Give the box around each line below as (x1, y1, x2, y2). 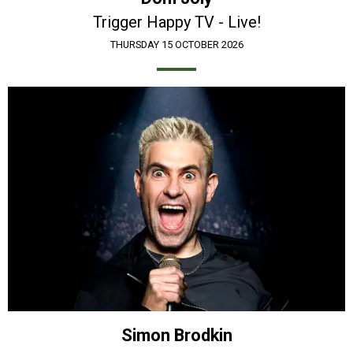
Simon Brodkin (121, 325, 232, 345)
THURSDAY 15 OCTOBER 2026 (110, 38, 243, 50)
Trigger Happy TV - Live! (92, 12, 261, 32)
